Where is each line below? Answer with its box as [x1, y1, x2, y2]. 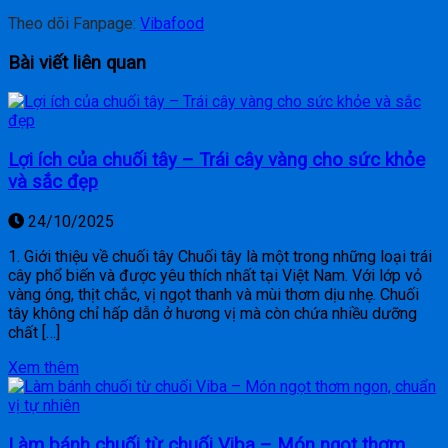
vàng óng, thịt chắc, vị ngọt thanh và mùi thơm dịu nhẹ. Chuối [8, 284, 419, 304]
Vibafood [140, 13, 204, 33]
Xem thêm [8, 357, 79, 377]
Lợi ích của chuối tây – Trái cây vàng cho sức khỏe [8, 149, 425, 172]
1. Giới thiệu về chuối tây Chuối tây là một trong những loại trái [8, 246, 432, 266]
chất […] [8, 322, 60, 342]
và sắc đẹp [8, 171, 98, 194]
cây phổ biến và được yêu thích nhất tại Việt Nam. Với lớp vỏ [8, 265, 422, 285]
